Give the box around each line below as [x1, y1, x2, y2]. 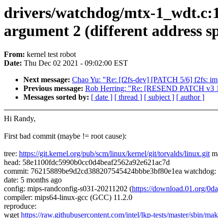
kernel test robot [27, 50, 76, 59]
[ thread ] [114, 93, 142, 102]
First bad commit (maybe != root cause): [4, 132, 127, 141]
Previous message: [23, 84, 85, 93]
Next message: [23, 75, 72, 84]
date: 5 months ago [4, 176, 62, 184]
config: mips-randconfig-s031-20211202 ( [4, 184, 132, 193]
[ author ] [176, 93, 204, 102]
